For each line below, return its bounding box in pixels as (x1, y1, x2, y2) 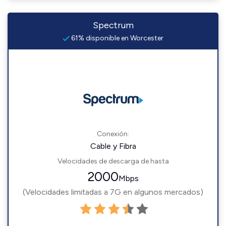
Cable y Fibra (90, 141, 136, 151)
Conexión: (97, 130, 129, 138)
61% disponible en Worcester (70, 34, 163, 42)
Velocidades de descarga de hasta (57, 157, 169, 165)
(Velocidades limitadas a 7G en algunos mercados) (23, 187, 203, 197)
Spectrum (92, 20, 134, 31)
